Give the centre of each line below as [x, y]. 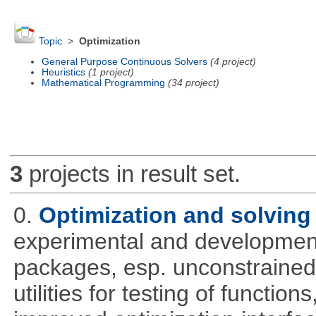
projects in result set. [131, 174]
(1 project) [111, 72]
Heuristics [63, 72]
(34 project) [193, 83]
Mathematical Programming [103, 83]
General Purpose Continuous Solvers [124, 61]
